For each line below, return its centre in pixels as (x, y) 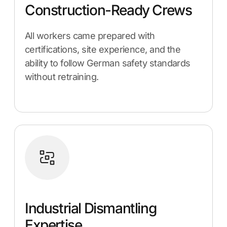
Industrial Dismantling (91, 208)
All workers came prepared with (90, 36)
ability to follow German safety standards (108, 63)
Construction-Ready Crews (108, 10)
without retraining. (62, 77)
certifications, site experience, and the (103, 49)
